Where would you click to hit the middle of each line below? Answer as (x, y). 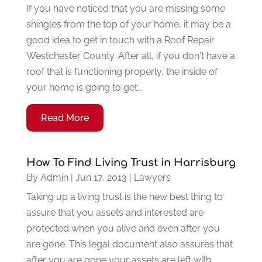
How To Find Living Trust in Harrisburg (131, 162)
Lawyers (152, 177)
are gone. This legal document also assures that (129, 244)
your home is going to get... (84, 87)
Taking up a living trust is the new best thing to (124, 196)
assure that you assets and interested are (115, 212)
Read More (65, 118)
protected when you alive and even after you (123, 228)
